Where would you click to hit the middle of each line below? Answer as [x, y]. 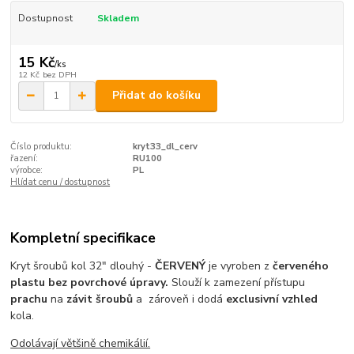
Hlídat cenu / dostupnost [60, 182]
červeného [301, 266]
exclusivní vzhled [272, 299]
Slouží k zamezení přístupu [239, 283]
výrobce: [27, 170]
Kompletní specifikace [83, 238]
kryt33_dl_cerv [165, 146]
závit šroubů [102, 299]
